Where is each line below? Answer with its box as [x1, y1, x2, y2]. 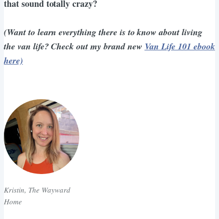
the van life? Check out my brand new [4, 40, 145, 52]
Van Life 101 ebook [144, 40, 215, 52]
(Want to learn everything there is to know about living [4, 25, 202, 38]
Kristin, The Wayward [4, 185, 70, 195]
